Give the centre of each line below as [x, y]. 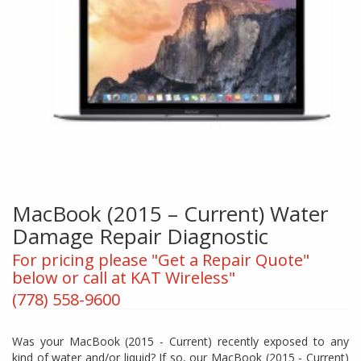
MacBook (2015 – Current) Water [170, 214]
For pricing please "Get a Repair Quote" [161, 260]
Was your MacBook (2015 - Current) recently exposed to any [180, 342]
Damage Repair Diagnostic [140, 237]
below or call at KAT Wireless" [124, 278]
